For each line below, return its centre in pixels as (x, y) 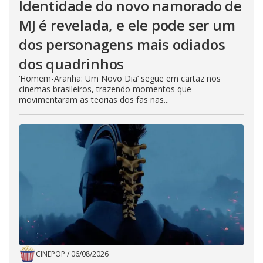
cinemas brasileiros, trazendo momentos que (105, 89)
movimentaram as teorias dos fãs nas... (94, 100)
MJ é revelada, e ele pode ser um (127, 25)
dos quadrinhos (72, 64)
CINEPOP (50, 254)
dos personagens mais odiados (122, 44)
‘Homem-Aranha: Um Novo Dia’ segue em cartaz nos (120, 78)
